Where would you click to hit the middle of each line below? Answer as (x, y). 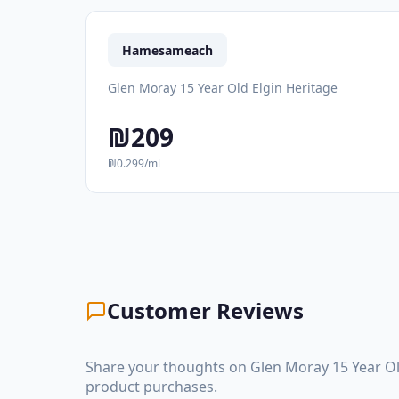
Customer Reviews (205, 310)
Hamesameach (167, 50)
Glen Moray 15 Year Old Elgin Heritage (223, 87)
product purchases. (151, 386)
